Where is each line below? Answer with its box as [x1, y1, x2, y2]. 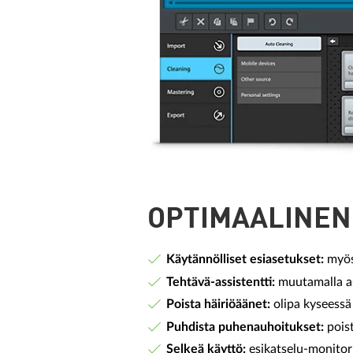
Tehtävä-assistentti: [166, 275, 275, 288]
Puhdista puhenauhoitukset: [166, 320, 324, 333]
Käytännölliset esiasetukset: [166, 253, 324, 266]
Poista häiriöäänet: [166, 298, 273, 311]
